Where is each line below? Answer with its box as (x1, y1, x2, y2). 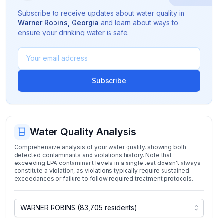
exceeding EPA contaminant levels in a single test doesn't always (14, 159, 200, 166)
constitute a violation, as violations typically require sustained (14, 167, 189, 174)
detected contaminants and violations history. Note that (14, 151, 172, 159)
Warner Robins (18, 18, 68, 27)
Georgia (72, 18, 99, 27)
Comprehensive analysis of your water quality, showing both (14, 144, 186, 151)
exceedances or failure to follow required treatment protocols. (14, 175, 193, 182)
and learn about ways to (99, 18, 178, 27)
